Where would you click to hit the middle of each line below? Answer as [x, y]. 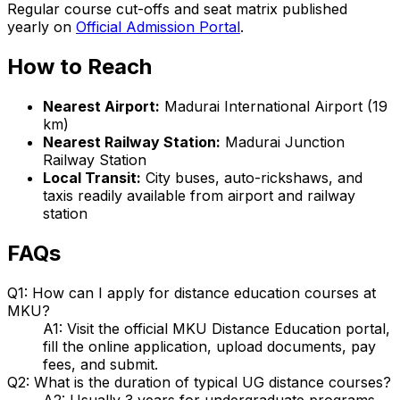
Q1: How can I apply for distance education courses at [192, 292]
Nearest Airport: [101, 106]
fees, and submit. [100, 364]
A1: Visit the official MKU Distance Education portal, [217, 328]
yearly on [42, 26]
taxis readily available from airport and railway [199, 195]
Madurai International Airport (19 [274, 106]
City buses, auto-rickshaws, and [252, 177]
